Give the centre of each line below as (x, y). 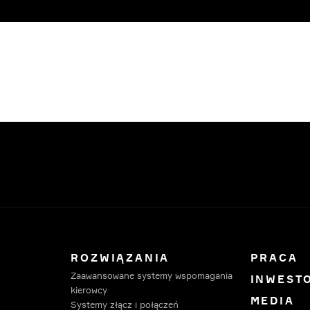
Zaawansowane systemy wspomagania (152, 275)
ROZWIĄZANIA (120, 258)
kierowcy (89, 290)
